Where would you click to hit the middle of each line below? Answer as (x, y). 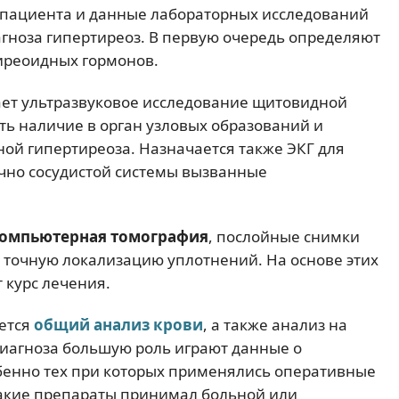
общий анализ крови (118, 325)
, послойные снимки (284, 236)
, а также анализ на (275, 325)
